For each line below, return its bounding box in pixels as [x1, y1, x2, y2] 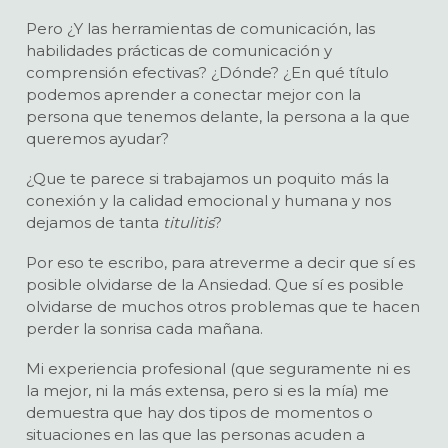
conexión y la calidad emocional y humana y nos [25, 191, 391, 211]
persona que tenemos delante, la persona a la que [25, 107, 410, 127]
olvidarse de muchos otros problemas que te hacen [25, 297, 420, 317]
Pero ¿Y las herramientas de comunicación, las [25, 19, 375, 39]
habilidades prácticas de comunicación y [25, 41, 332, 61]
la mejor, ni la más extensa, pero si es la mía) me [25, 381, 389, 401]
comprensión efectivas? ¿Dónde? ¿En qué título [25, 63, 389, 83]
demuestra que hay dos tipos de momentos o [25, 403, 373, 423]
